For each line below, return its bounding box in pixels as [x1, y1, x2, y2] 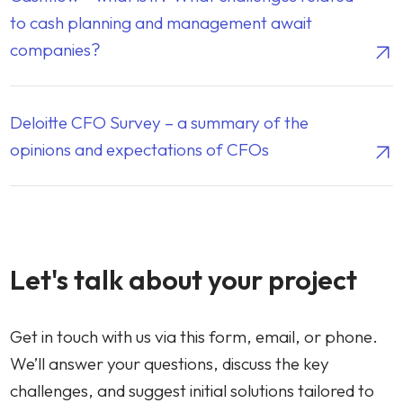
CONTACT [10, 228, 67, 243]
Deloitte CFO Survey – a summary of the [10, 112, 309, 133]
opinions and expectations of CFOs [10, 139, 270, 160]
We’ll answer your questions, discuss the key [10, 353, 330, 374]
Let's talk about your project [10, 263, 358, 297]
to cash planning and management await [10, 12, 313, 33]
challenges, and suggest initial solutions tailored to [10, 380, 375, 401]
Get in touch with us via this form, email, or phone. [10, 326, 379, 347]
